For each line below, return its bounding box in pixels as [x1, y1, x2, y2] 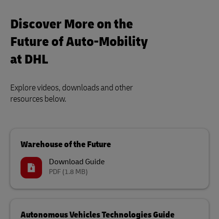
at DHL [10, 51, 48, 68]
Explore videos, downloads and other [10, 82, 133, 93]
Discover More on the [10, 16, 133, 33]
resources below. [10, 93, 66, 105]
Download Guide [49, 157, 105, 167]
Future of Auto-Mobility [10, 33, 148, 50]
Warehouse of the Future [21, 139, 111, 150]
